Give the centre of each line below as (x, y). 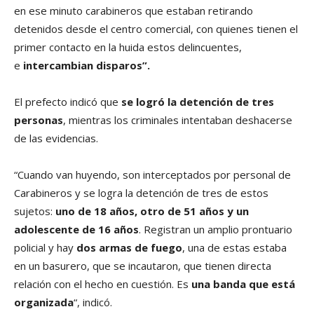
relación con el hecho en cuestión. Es (103, 284)
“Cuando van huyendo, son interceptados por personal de (152, 174)
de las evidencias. (56, 138)
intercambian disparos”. (85, 65)
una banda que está (243, 284)
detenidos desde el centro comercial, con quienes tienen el (156, 28)
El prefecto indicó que (66, 101)
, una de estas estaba (234, 247)
